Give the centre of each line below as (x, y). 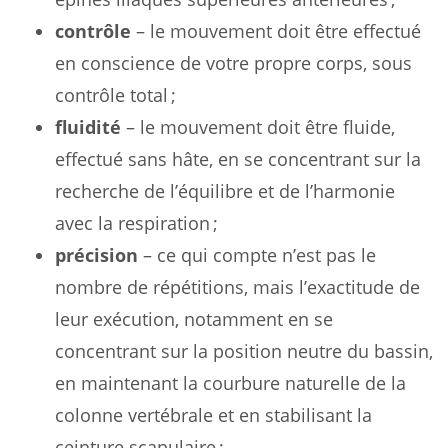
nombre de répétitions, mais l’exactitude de (237, 286)
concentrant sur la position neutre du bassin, (244, 350)
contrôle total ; (115, 94)
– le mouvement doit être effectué (276, 30)
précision (96, 254)
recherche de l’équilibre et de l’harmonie (225, 190)
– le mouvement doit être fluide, (258, 126)
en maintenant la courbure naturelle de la (230, 382)
